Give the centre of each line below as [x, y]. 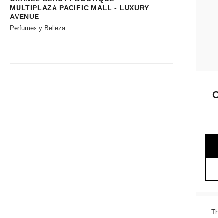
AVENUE [25, 16]
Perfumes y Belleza [37, 28]
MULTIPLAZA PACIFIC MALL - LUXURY [80, 8]
